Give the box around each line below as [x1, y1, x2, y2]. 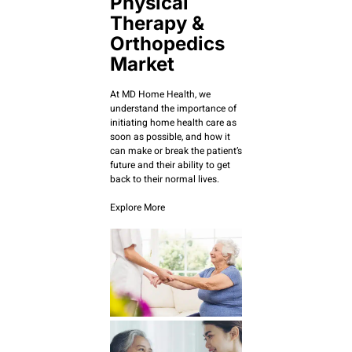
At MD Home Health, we [110, 86, 211, 101]
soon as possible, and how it [110, 129, 230, 144]
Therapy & [110, 11, 204, 35]
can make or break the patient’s [110, 143, 242, 158]
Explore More [110, 200, 165, 214]
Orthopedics [110, 31, 225, 55]
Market [110, 52, 174, 75]
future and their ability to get [110, 157, 230, 172]
